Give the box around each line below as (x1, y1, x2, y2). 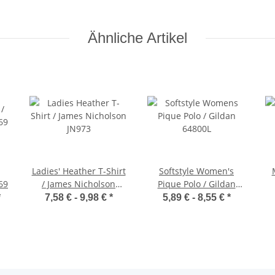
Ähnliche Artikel (88, 29, 187, 47)
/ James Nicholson (42, 178, 115, 190)
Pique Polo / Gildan (157, 178, 236, 190)
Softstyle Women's (159, 165, 234, 177)
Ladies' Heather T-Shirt (31, 165, 126, 177)
